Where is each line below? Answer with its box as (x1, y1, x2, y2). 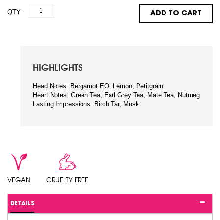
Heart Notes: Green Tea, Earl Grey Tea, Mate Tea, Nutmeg (33, 91, 200, 99)
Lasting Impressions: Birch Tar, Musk (33, 100, 139, 108)
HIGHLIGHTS (33, 62, 82, 74)
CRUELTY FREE (46, 176, 88, 184)
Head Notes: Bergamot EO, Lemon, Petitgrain (33, 82, 163, 90)
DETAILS (10, 200, 34, 207)
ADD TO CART (150, 9, 202, 17)
